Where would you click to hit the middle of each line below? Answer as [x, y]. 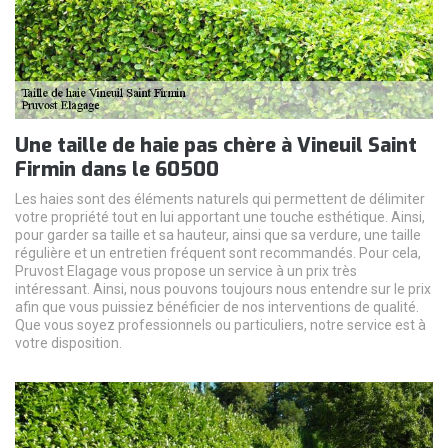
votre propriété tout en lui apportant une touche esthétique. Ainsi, [220, 216]
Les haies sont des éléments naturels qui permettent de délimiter [220, 198]
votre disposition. [68, 342]
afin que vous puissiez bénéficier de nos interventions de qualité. [217, 306]
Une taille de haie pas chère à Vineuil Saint [216, 145]
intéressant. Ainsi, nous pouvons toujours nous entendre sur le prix [223, 288]
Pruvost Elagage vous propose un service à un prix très [186, 270]
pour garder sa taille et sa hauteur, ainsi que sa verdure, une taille [218, 234]
